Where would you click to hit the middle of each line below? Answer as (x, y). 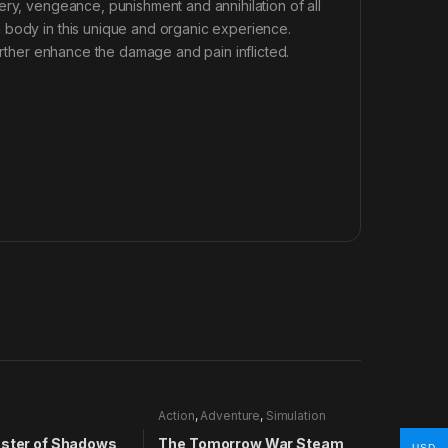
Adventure (230, 416)
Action (176, 416)
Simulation (295, 416)
